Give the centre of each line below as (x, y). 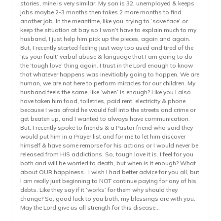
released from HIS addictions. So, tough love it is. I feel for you (107, 154)
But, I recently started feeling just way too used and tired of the (107, 48)
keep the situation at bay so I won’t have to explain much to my (109, 30)
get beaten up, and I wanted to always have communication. (105, 119)
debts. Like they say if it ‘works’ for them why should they (99, 190)
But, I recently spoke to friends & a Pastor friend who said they (107, 128)
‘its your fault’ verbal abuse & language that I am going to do (107, 56)
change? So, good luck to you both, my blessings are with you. (108, 199)
